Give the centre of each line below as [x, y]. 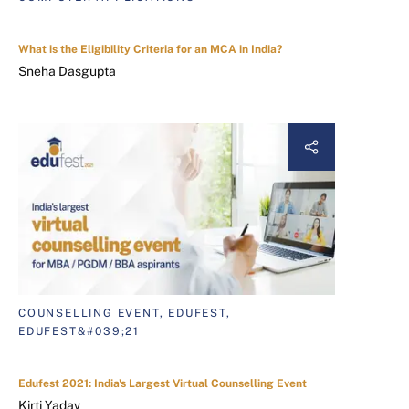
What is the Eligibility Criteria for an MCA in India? [150, 50]
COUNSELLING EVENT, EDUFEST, [125, 313]
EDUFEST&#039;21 [79, 331]
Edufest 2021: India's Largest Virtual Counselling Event [163, 383]
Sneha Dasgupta [67, 72]
